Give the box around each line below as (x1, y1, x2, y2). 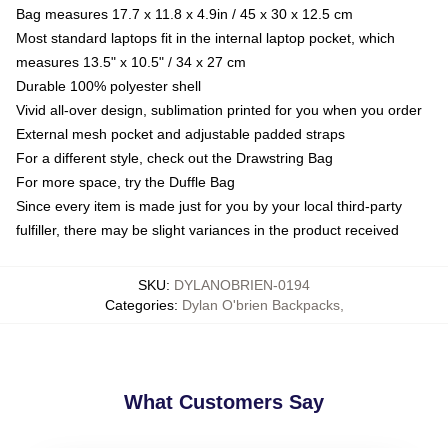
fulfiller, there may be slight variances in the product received (16, 221, 399, 238)
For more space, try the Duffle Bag (16, 173, 235, 190)
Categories (104, 296, 174, 313)
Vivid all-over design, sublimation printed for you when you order (16, 101, 422, 118)
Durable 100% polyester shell (16, 77, 201, 94)
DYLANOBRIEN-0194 (174, 276, 310, 293)
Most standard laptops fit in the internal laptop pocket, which (16, 29, 395, 46)
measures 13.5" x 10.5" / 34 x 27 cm (16, 53, 246, 70)
